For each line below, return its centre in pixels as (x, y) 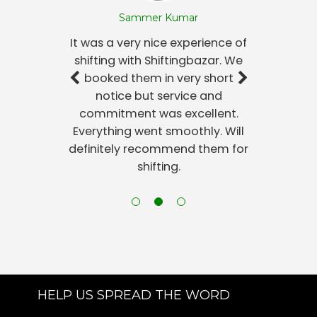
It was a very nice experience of (158, 42)
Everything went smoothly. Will (158, 131)
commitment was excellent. (158, 113)
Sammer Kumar (158, 17)
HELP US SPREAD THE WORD (133, 295)
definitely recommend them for (158, 149)
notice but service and (158, 96)
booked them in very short (158, 78)
